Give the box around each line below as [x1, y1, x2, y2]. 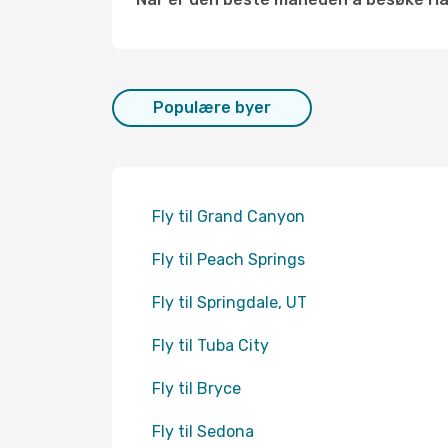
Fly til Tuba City [152, 336, 269, 355]
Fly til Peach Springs [152, 250, 305, 269]
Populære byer [153, 98, 271, 117]
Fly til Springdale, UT [152, 293, 307, 312]
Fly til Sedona [152, 422, 254, 441]
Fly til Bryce [152, 379, 241, 398]
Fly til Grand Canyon [152, 207, 305, 226]
